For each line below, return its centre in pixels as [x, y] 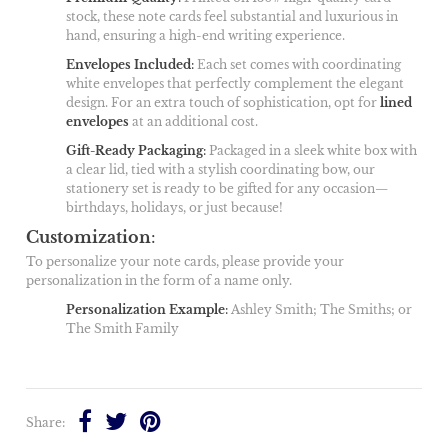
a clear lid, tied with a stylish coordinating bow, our [221, 169]
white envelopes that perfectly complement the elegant [235, 83]
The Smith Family [124, 328]
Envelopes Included [129, 64]
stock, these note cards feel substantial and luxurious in [232, 16]
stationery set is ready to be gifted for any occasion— [227, 188]
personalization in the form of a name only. [159, 280]
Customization [89, 237]
